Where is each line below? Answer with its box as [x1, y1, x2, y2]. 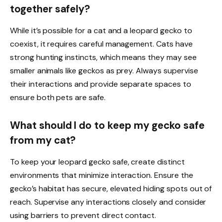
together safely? [10, 2, 91, 15]
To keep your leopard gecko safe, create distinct [10, 157, 185, 167]
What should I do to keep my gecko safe [10, 119, 205, 132]
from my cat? [10, 134, 76, 147]
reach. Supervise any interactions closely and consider [10, 197, 207, 208]
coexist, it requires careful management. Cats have [10, 39, 193, 50]
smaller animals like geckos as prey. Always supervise [10, 65, 198, 76]
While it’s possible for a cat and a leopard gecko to [10, 25, 192, 36]
